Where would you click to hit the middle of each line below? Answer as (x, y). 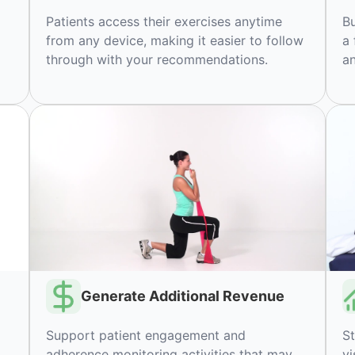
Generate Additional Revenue (183, 296)
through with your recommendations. (157, 60)
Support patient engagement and (146, 335)
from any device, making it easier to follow (175, 41)
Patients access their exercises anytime (164, 22)
